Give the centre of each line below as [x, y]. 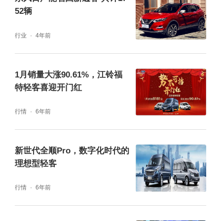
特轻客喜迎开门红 [48, 87]
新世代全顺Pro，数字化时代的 [72, 150]
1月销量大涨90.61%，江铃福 [68, 74]
